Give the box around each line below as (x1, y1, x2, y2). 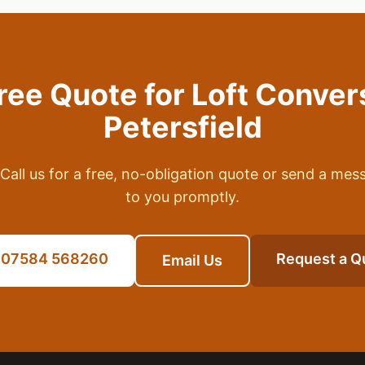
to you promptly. (125, 188, 240, 205)
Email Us (162, 252, 222, 269)
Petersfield (103, 109, 262, 145)
